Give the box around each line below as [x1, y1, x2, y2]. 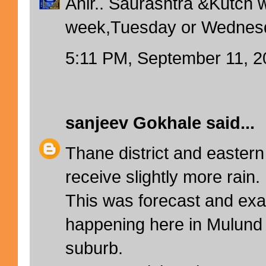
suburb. [65, 239, 123, 258]
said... [201, 113, 255, 132]
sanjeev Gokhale [65, 113, 201, 132]
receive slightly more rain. [65, 167, 260, 187]
